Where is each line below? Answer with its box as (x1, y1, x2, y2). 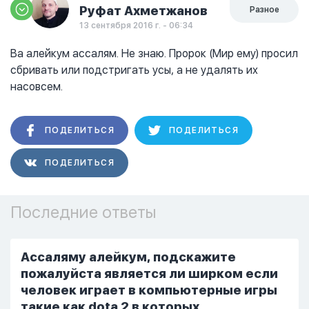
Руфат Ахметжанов (79, 3, 208, 18)
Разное (249, 5, 279, 14)
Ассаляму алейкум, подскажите (21, 250, 236, 264)
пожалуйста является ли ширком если (21, 266, 278, 281)
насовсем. (10, 80, 63, 93)
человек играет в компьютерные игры (21, 283, 277, 297)
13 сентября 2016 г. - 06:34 (79, 21, 193, 30)
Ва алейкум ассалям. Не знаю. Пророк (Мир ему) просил (10, 47, 298, 60)
